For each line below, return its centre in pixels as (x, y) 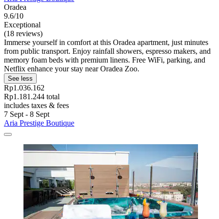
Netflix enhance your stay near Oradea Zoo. (72, 68)
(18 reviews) (23, 33)
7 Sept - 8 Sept (27, 114)
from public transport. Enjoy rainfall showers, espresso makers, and (107, 51)
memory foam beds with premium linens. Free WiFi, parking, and (105, 60)
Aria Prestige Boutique (39, 123)
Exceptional (22, 24)
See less (20, 78)
